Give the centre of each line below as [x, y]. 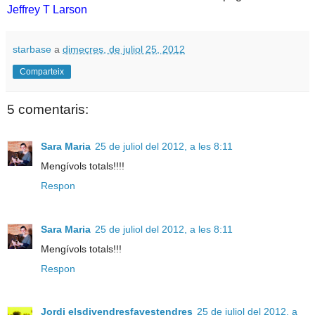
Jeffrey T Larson [47, 10]
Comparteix [42, 72]
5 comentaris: [48, 110]
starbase [32, 50]
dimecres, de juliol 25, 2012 [124, 50]
